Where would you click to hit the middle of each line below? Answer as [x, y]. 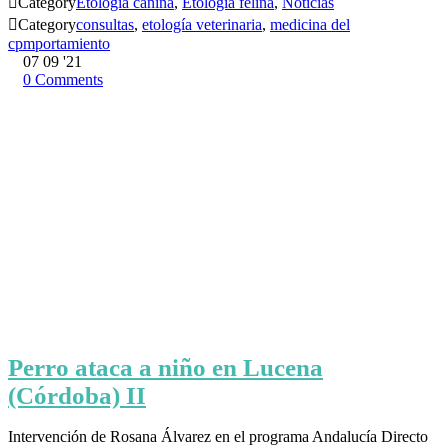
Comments [69, 79]
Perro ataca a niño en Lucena [165, 367]
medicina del [310, 24]
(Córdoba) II [77, 395]
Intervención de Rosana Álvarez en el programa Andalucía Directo [218, 437]
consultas [105, 24]
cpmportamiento [59, 43]
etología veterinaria [202, 24]
